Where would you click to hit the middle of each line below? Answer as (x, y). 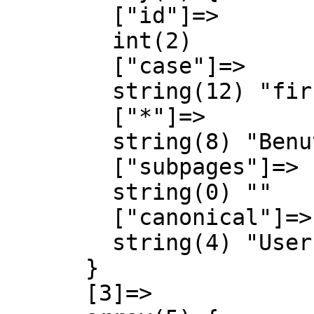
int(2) (59, 41)
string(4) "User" (59, 243)
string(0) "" (59, 192)
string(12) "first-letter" (59, 91)
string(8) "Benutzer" (59, 142)
